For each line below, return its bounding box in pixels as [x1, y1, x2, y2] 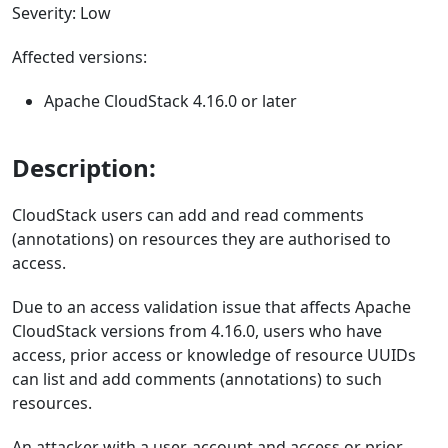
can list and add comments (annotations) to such [12, 368, 382, 390]
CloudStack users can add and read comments [12, 204, 364, 226]
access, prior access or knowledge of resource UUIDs [12, 344, 416, 366]
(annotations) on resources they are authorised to [12, 228, 391, 250]
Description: [12, 151, 156, 184]
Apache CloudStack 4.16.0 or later [44, 90, 297, 112]
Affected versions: [12, 46, 147, 68]
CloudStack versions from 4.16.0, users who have [12, 320, 382, 342]
